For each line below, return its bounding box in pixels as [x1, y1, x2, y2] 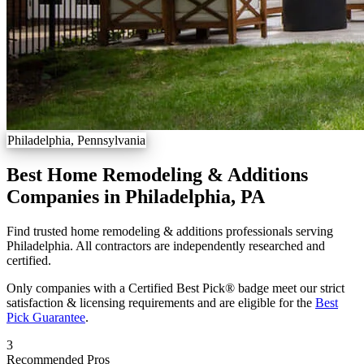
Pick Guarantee [6, 310, 85, 324]
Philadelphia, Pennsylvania [7, 132, 145, 147]
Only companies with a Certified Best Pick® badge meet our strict [6, 280, 344, 295]
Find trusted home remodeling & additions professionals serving [6, 223, 333, 238]
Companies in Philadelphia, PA [6, 185, 265, 207]
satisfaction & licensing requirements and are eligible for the [6, 295, 315, 310]
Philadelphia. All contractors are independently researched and [6, 238, 325, 253]
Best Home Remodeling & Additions [6, 163, 308, 185]
